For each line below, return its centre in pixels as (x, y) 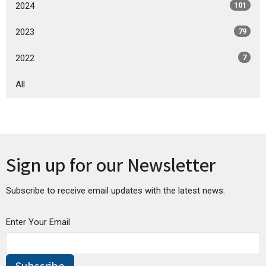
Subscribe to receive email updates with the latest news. (115, 191)
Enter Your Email (38, 222)
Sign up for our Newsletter (111, 168)
